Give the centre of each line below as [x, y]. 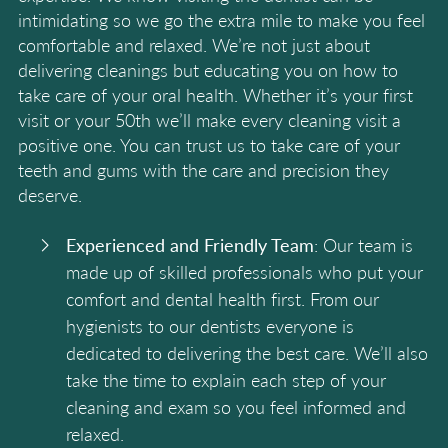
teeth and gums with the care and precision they [203, 169]
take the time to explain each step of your [226, 379]
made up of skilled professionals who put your [244, 271]
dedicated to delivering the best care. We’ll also [247, 352]
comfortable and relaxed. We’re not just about [194, 44]
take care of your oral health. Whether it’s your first [215, 94]
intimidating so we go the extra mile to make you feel [221, 19]
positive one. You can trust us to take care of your [209, 144]
